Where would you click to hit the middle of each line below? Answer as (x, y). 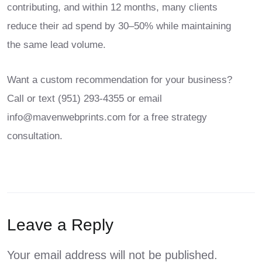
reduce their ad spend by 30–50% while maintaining (119, 26)
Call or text (32, 99)
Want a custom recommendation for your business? (120, 80)
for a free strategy (166, 118)
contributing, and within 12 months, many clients (112, 8)
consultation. (35, 136)
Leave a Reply (60, 225)
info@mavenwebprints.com (66, 118)
